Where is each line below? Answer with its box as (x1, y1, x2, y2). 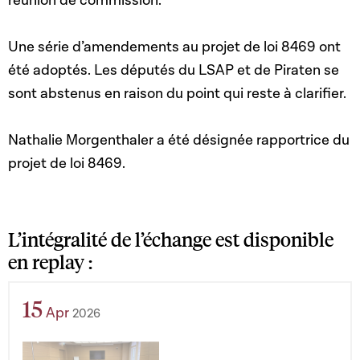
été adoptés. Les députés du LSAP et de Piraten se (8, 61, 339, 80)
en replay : (8, 248, 96, 275)
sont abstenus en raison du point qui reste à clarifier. (8, 84, 346, 104)
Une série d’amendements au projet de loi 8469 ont (8, 38, 341, 57)
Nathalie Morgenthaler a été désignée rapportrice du (8, 131, 350, 150)
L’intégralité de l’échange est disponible (8, 226, 333, 252)
